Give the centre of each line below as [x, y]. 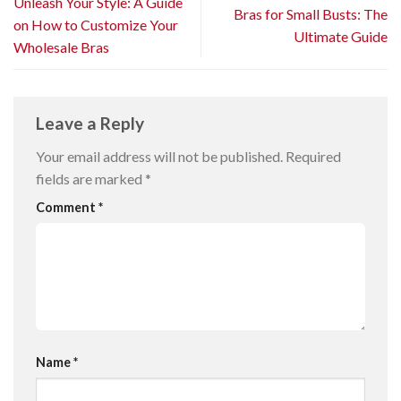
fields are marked [90, 179]
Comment [67, 208]
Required [313, 157]
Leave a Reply [92, 123]
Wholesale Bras [61, 47]
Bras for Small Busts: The [311, 13]
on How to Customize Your [96, 25]
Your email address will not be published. [159, 157]
